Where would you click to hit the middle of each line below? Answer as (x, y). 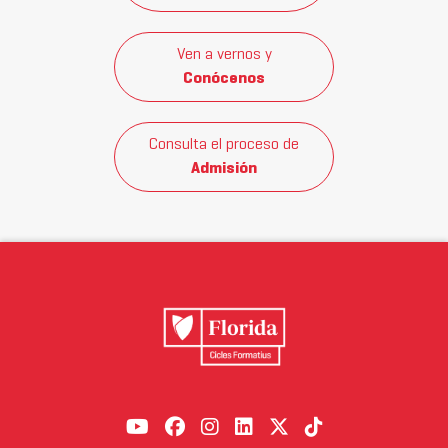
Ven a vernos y (224, 55)
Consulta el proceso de (224, 145)
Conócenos (224, 79)
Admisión (224, 169)
